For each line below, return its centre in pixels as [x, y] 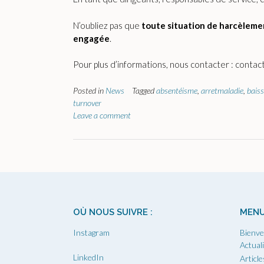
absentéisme [177, 90]
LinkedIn [88, 257]
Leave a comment [102, 115]
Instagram [91, 232]
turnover [87, 103]
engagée [91, 38]
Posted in [89, 90]
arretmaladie [222, 90]
